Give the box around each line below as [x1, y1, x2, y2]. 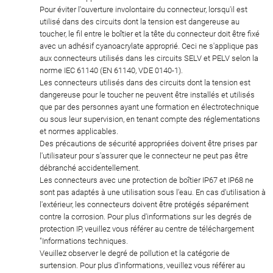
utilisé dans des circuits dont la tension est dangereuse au [40, 16, 239, 26]
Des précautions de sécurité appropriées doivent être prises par [40, 138, 257, 148]
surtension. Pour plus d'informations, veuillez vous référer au [40, 260, 245, 270]
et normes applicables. [40, 126, 118, 136]
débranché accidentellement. [40, 163, 140, 172]
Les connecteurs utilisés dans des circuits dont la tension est [40, 77, 250, 87]
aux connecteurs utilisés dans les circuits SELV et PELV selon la [40, 53, 258, 63]
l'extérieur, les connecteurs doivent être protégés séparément [40, 199, 249, 209]
